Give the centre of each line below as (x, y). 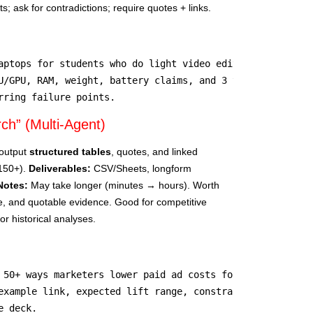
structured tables (70, 151)
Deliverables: (60, 168)
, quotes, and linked (154, 151)
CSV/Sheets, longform (141, 168)
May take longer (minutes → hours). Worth (124, 185)
